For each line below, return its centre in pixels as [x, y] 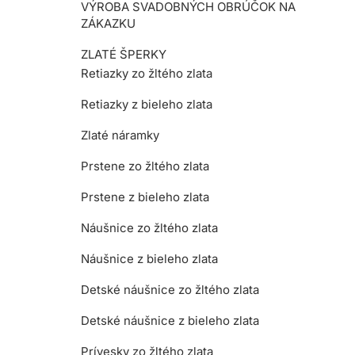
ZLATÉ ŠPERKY [124, 54]
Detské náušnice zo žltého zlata [170, 289]
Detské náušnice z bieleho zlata [170, 320]
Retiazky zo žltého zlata [147, 73]
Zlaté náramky [120, 135]
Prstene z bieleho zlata [145, 197]
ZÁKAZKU [108, 23]
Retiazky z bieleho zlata [147, 104]
